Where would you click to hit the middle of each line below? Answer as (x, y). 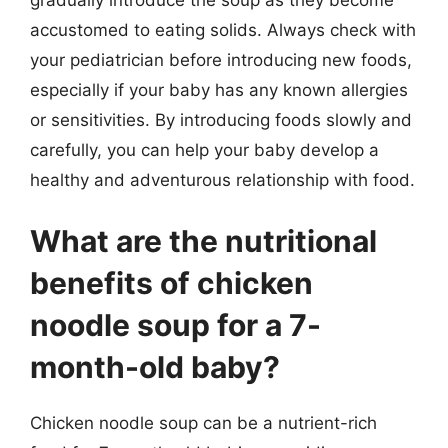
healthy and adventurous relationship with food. (222, 179)
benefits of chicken (171, 283)
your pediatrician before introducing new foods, (221, 59)
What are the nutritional (203, 241)
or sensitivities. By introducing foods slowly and (221, 119)
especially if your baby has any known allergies (219, 89)
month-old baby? (155, 367)
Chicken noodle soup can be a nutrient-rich (203, 423)
